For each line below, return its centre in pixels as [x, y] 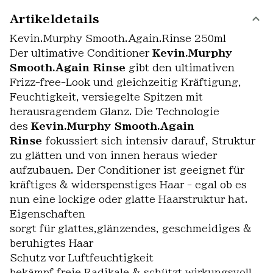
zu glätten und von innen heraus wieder [113, 155]
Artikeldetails [55, 19]
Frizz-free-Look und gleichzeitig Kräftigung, [126, 82]
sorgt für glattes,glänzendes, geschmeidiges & [131, 229]
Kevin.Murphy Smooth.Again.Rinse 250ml [118, 38]
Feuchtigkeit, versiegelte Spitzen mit [106, 97]
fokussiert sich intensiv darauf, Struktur [151, 141]
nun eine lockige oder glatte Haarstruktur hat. [129, 199]
